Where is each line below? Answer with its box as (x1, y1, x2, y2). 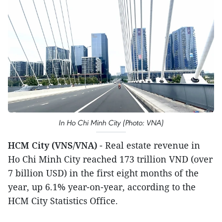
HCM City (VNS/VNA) (8, 139, 97, 151)
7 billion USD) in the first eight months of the (8, 166, 199, 179)
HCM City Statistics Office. (8, 194, 118, 207)
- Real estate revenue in (97, 139, 200, 151)
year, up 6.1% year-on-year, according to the (8, 180, 196, 193)
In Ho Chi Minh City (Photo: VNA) (58, 117, 164, 127)
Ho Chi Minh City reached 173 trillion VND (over (8, 153, 213, 165)
